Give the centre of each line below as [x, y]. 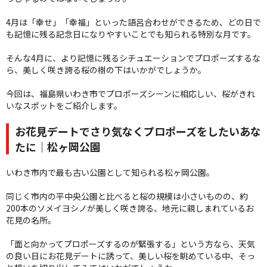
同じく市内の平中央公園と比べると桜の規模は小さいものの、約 [127, 196]
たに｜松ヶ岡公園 [58, 147]
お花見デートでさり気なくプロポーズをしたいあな [138, 131]
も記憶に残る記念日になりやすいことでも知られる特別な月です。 [131, 34]
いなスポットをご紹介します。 [64, 106]
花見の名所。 [31, 220]
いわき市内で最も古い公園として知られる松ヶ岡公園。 [110, 173]
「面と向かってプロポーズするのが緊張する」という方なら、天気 [131, 244]
